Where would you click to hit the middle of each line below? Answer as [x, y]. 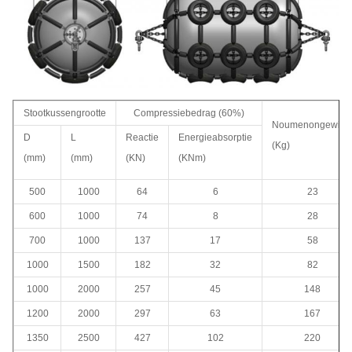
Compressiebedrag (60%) [189, 114]
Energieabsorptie [215, 138]
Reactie [142, 138]
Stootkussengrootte [65, 114]
